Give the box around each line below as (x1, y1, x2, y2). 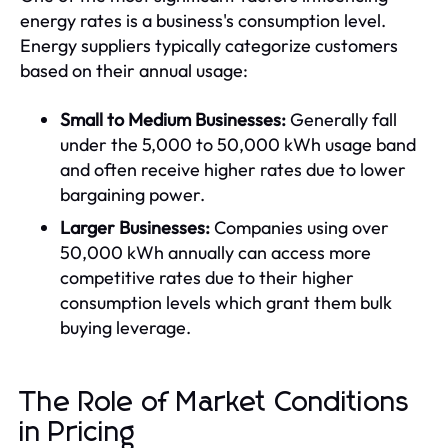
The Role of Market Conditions (20, 388, 410, 417)
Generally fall (286, 107, 397, 131)
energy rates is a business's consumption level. (20, 8, 386, 32)
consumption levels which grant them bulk (60, 290, 392, 314)
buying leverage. (60, 315, 191, 339)
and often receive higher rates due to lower (60, 157, 406, 181)
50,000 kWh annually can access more (60, 240, 371, 264)
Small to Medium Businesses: (60, 107, 286, 131)
